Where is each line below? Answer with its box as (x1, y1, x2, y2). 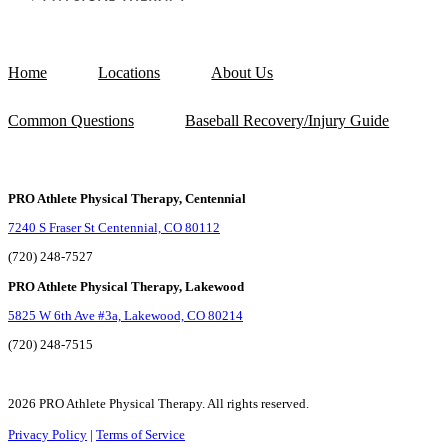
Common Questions (8, 112, 134, 130)
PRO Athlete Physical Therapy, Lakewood (8, 278, 244, 294)
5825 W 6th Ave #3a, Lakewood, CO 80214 (8, 308, 243, 324)
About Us (211, 64, 274, 82)
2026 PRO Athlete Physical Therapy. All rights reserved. (8, 396, 312, 412)
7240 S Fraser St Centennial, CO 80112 (8, 220, 220, 236)
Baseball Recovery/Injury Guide (185, 112, 390, 130)
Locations (98, 64, 161, 82)
